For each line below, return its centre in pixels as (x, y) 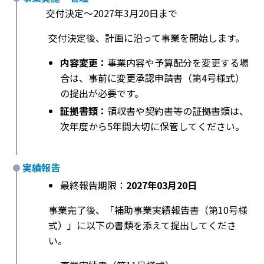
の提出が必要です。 (102, 93)
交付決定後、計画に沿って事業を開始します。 (146, 38)
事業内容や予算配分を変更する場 (178, 63)
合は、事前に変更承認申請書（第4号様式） (152, 78)
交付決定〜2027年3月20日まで (112, 13)
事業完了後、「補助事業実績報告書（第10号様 (148, 210)
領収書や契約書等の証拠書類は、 (178, 111)
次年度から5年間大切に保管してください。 (152, 126)
